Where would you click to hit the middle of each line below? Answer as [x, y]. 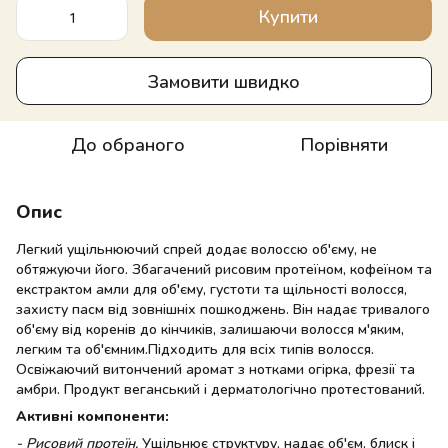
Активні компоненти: [92, 415]
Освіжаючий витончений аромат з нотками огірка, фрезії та [215, 368]
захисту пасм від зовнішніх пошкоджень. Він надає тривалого [223, 308]
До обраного [128, 144]
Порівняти [344, 144]
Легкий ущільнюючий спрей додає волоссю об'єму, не [196, 248]
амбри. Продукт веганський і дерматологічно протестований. [220, 388]
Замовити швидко [224, 81]
